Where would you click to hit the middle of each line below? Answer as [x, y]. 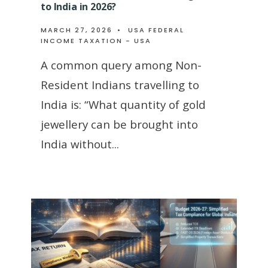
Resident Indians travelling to [120, 84]
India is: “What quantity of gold [123, 104]
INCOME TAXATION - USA [96, 40]
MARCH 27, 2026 [77, 30]
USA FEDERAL [156, 30]
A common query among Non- [121, 65]
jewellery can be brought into [119, 124]
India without [76, 144]
